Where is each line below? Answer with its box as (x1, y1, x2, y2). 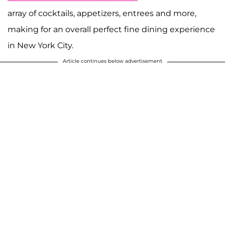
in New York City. (8, 41, 73, 51)
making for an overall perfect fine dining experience (8, 25, 215, 35)
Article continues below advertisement (63, 58, 162, 65)
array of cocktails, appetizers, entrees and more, (8, 9, 196, 19)
